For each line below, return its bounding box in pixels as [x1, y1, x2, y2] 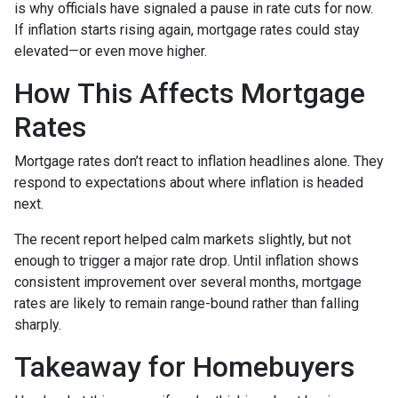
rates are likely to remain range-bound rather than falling [14, 295, 359, 312]
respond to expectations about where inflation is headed [14, 174, 363, 191]
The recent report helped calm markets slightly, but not [14, 231, 351, 248]
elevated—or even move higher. [14, 43, 207, 60]
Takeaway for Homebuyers [14, 350, 354, 384]
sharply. [14, 316, 61, 333]
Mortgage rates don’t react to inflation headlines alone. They [14, 153, 384, 170]
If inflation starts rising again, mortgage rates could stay [14, 21, 360, 38]
